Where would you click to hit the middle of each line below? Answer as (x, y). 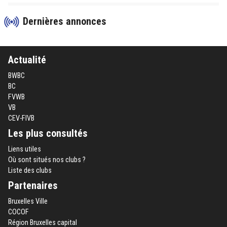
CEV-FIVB (21, 118)
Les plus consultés (48, 133)
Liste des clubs (30, 170)
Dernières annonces (63, 21)
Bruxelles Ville (28, 201)
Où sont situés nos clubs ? (47, 160)
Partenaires (33, 185)
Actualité (27, 60)
